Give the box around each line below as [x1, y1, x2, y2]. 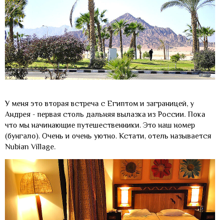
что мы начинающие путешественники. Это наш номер [5, 120, 195, 130]
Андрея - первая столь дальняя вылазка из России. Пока [5, 110, 205, 119]
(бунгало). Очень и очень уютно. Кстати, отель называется [5, 131, 211, 140]
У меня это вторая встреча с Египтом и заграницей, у [5, 99, 194, 108]
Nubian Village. [5, 142, 55, 151]
